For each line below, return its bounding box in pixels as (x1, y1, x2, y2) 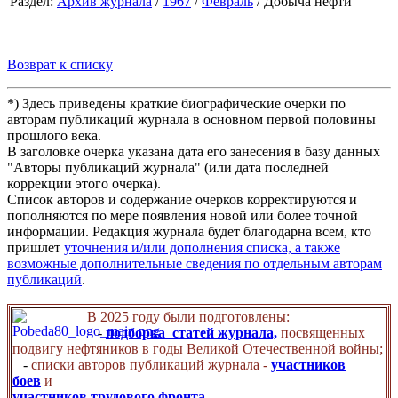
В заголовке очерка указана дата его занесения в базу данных (7, 144, 380, 160)
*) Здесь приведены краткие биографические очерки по (7, 96, 346, 112)
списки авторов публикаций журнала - (31, 357, 271, 373)
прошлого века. (7, 128, 101, 144)
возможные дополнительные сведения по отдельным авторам (7, 256, 382, 272)
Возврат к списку (7, 57, 113, 73)
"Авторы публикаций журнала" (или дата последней (7, 160, 329, 176)
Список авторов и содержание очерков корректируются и (7, 192, 357, 208)
